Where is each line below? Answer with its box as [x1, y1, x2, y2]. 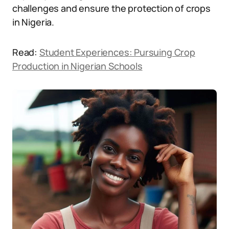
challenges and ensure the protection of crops [12, 2, 211, 14]
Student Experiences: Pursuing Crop [39, 46, 195, 58]
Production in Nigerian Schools [12, 60, 143, 72]
